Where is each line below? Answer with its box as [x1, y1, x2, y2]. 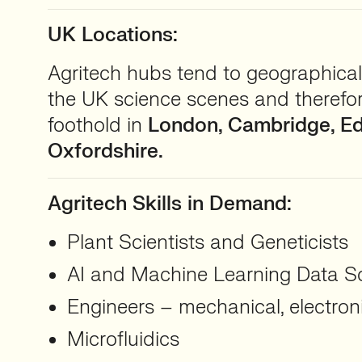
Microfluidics [67, 327, 179, 352]
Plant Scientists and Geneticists [67, 230, 348, 255]
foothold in [48, 113, 148, 138]
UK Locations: [48, 23, 178, 48]
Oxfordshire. [48, 139, 163, 164]
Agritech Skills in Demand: [48, 192, 292, 217]
